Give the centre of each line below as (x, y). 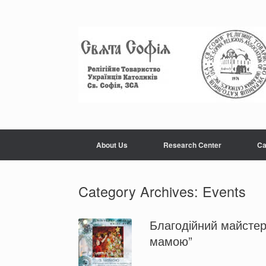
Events (224, 191)
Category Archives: (140, 191)
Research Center (192, 145)
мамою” (171, 241)
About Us (112, 145)
